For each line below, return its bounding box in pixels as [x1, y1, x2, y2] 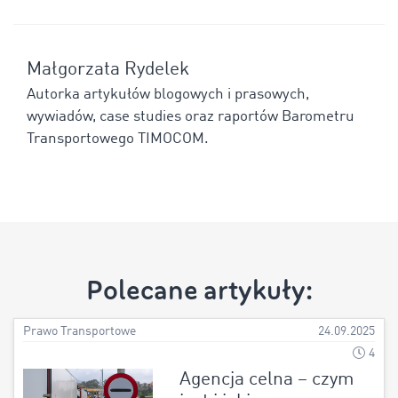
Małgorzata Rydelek [27, 60, 189, 79]
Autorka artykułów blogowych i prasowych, [27, 86, 309, 102]
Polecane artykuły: [85, 272, 313, 308]
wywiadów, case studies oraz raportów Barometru [27, 108, 354, 124]
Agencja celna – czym [179, 370, 354, 389]
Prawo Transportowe [23, 325, 136, 338]
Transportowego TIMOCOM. [27, 131, 209, 147]
